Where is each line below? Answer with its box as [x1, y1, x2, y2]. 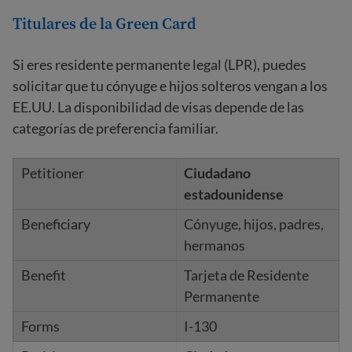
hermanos [183, 236, 245, 254]
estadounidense [183, 185, 284, 203]
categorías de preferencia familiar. [13, 119, 218, 137]
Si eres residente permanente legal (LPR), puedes [13, 56, 306, 73]
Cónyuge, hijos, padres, [183, 215, 324, 233]
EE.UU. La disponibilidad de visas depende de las [13, 98, 304, 115]
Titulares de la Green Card [13, 13, 196, 35]
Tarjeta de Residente [183, 266, 309, 284]
